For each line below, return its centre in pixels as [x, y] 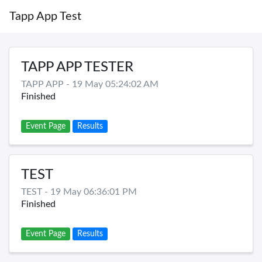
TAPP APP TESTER [77, 67]
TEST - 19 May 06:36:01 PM [79, 192]
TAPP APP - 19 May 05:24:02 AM [90, 84]
